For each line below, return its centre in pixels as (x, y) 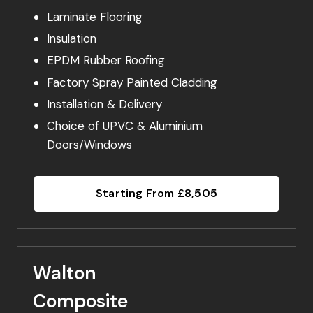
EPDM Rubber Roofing (107, 60)
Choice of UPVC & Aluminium (128, 126)
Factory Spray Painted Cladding (132, 82)
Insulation (73, 38)
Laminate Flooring (96, 16)
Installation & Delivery (106, 104)
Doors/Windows (89, 145)
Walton (65, 274)
